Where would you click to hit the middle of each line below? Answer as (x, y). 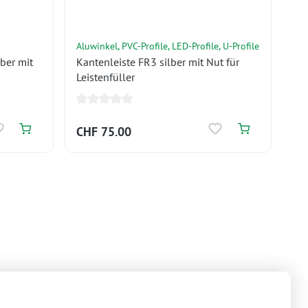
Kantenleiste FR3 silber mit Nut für (157, 62)
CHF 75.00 (103, 132)
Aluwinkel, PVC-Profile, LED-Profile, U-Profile (167, 46)
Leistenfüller (105, 77)
